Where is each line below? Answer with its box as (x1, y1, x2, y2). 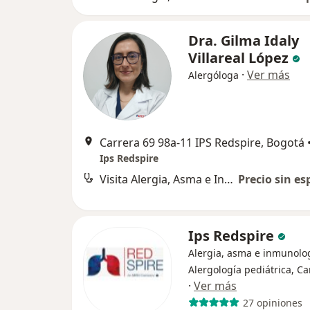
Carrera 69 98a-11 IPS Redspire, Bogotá (100, 135, 304, 151)
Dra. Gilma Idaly (188, 31, 299, 51)
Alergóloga (188, 69, 239, 82)
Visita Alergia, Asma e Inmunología (224, 172, 233, 188)
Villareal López (188, 48, 289, 68)
